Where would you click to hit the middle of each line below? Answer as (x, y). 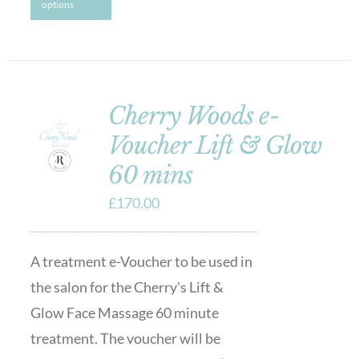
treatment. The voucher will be (125, 338)
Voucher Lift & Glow (214, 145)
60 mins (150, 175)
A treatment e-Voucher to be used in (141, 261)
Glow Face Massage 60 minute (124, 313)
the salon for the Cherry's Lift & (127, 287)
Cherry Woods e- (194, 116)
